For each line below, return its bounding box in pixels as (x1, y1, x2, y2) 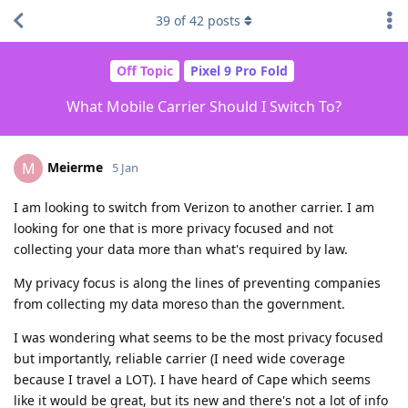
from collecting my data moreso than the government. (14, 294, 345, 312)
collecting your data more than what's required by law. (14, 240, 348, 258)
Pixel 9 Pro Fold (189, 62, 288, 80)
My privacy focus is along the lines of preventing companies (14, 273, 381, 291)
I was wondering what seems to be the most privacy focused (14, 328, 383, 346)
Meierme (47, 158, 103, 176)
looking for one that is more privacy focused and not (14, 219, 333, 237)
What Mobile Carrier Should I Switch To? (66, 96, 342, 117)
